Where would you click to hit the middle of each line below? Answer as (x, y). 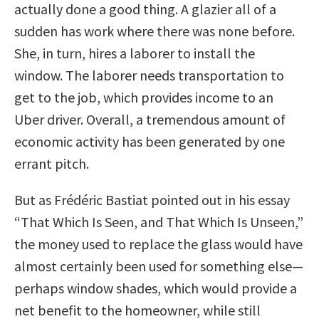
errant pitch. (52, 163)
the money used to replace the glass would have (158, 244)
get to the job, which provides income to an (144, 97)
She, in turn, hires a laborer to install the (135, 53)
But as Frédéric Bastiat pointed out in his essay (152, 199)
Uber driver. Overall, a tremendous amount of (150, 119)
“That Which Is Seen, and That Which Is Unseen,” (159, 221)
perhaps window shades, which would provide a (156, 288)
